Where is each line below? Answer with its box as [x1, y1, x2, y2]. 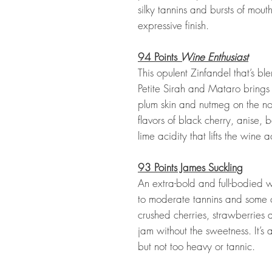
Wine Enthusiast [180, 50, 248, 64]
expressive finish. [138, 18, 209, 32]
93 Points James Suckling [138, 160, 243, 174]
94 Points [138, 50, 180, 64]
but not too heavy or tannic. [138, 239, 255, 253]
